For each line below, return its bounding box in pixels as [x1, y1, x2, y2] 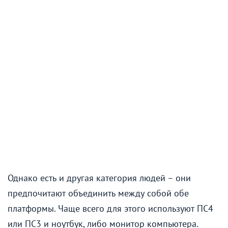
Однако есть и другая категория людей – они [8, 172, 191, 184]
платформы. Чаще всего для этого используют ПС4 [8, 203, 213, 215]
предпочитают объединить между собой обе [8, 187, 189, 199]
